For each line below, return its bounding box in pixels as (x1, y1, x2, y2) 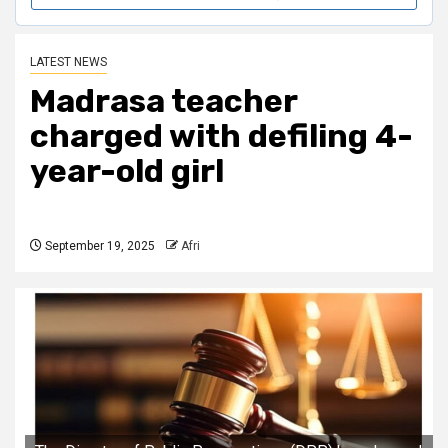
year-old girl (30, 152, 224, 191)
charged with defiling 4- (30, 117, 413, 156)
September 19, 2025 (42, 239, 155, 254)
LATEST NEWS (30, 55, 107, 70)
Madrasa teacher (30, 82, 297, 121)
